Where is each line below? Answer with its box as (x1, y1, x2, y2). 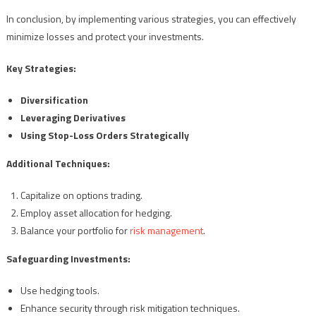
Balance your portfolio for (20, 223, 130, 238)
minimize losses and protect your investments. (6, 29, 204, 44)
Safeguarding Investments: (6, 251, 130, 267)
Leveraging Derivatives (20, 110, 126, 126)
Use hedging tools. (20, 283, 99, 298)
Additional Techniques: (6, 156, 110, 171)
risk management (129, 223, 203, 238)
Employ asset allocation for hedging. (20, 205, 172, 221)
